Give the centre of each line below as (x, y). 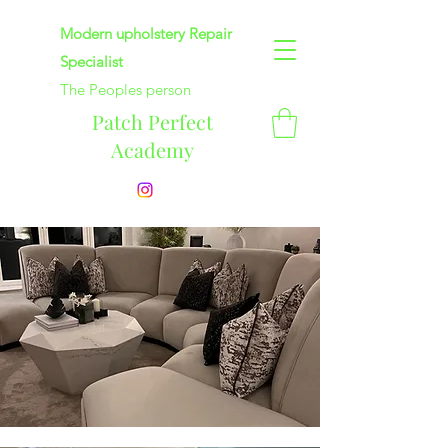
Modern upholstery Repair (146, 33)
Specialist (91, 61)
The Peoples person (125, 89)
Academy (152, 149)
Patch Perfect (152, 121)
